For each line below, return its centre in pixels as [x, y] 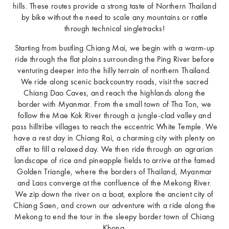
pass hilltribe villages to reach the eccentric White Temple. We [114, 127]
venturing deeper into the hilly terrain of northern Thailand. [114, 71]
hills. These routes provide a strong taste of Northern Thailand [114, 6]
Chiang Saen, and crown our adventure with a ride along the [114, 206]
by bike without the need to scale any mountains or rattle [114, 18]
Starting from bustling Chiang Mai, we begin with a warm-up [114, 48]
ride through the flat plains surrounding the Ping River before [114, 60]
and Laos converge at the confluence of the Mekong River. [114, 183]
